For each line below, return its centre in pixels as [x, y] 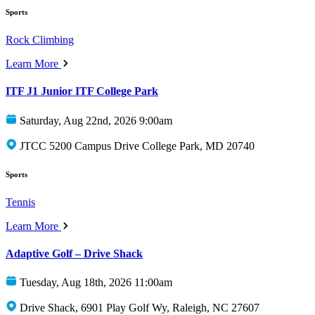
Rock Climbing [40, 40]
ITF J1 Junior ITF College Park [82, 91]
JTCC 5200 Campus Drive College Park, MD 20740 [137, 146]
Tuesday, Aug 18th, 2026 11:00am [96, 283]
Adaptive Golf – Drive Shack [74, 253]
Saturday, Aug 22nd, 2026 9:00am [96, 120]
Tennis [20, 202]
